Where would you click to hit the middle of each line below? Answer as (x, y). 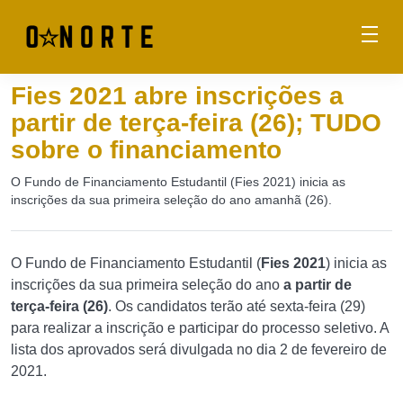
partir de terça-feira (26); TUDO (196, 123)
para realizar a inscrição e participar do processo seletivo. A (200, 328)
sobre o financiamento (146, 150)
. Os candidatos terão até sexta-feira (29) (237, 306)
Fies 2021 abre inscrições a (177, 96)
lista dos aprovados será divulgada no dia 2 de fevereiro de (199, 349)
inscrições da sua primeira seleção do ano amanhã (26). (171, 200)
